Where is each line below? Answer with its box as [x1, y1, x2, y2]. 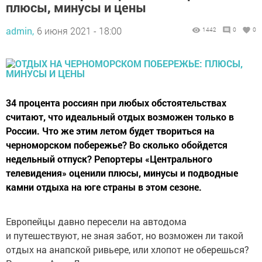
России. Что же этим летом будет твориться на [6, 125, 215, 137]
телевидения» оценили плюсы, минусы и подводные [6, 167, 238, 179]
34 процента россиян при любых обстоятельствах [6, 96, 226, 109]
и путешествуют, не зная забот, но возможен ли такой [6, 229, 243, 242]
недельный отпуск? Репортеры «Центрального [6, 153, 212, 165]
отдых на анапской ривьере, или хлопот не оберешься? [6, 243, 249, 256]
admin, [6, 25, 34, 37]
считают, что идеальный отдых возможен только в [6, 111, 234, 123]
